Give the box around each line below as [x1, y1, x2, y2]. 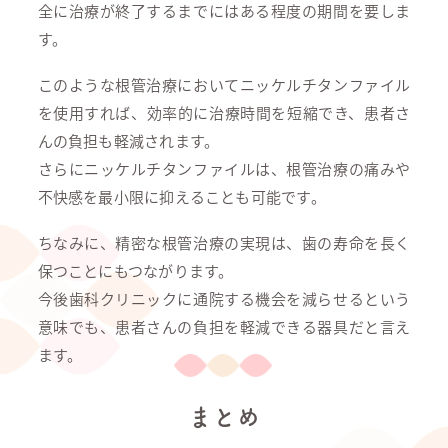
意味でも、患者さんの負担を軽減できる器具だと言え [37, 316, 411, 337]
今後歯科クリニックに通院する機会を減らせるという [37, 288, 411, 309]
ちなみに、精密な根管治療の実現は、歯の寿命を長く [37, 232, 411, 253]
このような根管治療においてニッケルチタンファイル [37, 74, 411, 95]
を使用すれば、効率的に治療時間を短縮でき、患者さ [37, 102, 411, 123]
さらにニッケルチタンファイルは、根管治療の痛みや [37, 158, 411, 179]
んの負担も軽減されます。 [37, 130, 220, 151]
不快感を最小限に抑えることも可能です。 [37, 186, 326, 207]
